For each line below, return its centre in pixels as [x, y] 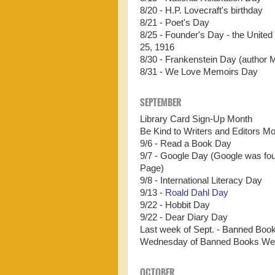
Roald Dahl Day [197, 193]
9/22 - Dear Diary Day [184, 218]
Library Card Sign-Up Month [196, 119]
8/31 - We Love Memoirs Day [199, 72]
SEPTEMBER [161, 102]
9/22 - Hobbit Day [175, 205]
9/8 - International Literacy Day [201, 181]
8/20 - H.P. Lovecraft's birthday [201, 11]
